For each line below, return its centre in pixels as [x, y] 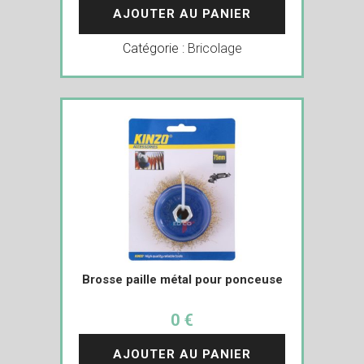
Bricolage [214, 48]
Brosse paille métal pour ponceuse [182, 279]
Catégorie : [155, 48]
